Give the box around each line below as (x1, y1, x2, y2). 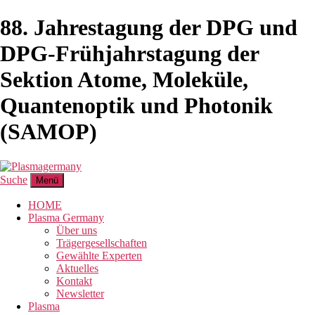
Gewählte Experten (56, 249, 142, 262)
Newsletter (56, 287, 104, 300)
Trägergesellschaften (56, 236, 147, 249)
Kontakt (56, 274, 92, 287)
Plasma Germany (28, 211, 104, 224)
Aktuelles (56, 262, 98, 274)
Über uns (56, 224, 97, 236)
